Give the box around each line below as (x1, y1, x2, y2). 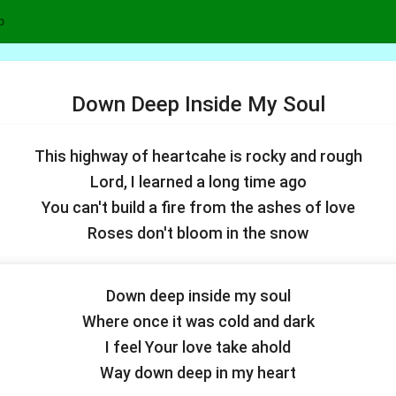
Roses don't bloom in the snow (88, 224, 308, 242)
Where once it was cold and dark (81, 312, 315, 331)
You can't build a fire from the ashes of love (41, 198, 355, 217)
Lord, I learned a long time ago (89, 172, 307, 191)
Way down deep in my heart (100, 363, 296, 382)
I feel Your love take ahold (105, 338, 291, 356)
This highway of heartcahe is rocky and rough (34, 147, 362, 165)
